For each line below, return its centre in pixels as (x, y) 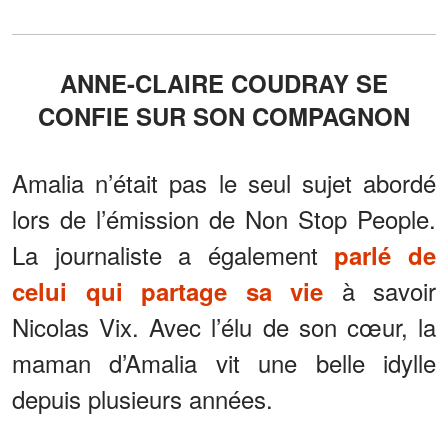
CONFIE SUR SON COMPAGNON (224, 115)
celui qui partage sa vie (167, 290)
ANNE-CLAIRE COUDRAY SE (68, 82)
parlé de (385, 254)
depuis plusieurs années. (142, 398)
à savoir (379, 290)
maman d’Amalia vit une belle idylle (224, 362)
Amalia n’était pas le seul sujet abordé (224, 182)
